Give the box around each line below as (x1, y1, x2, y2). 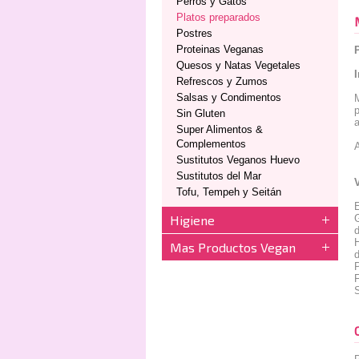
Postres (176, 27, 212, 39)
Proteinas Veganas (176, 43, 264, 55)
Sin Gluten (176, 107, 225, 119)
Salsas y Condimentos (176, 91, 281, 103)
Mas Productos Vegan (170, 240, 296, 255)
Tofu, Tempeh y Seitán (176, 186, 281, 198)
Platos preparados (176, 11, 260, 23)
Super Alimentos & (176, 123, 263, 135)
